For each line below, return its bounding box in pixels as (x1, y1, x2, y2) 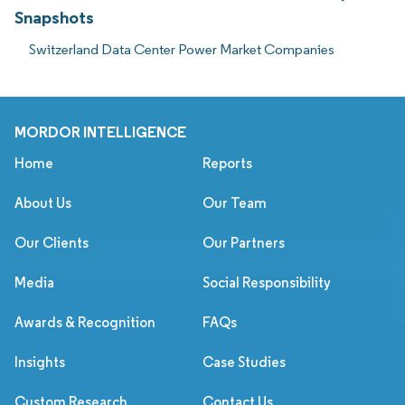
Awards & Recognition (14, 313, 155, 331)
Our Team (202, 193, 267, 212)
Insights (14, 353, 65, 371)
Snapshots (14, 5, 94, 28)
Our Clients (14, 233, 89, 251)
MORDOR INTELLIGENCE (14, 122, 186, 141)
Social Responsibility (202, 273, 331, 291)
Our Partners (202, 233, 285, 251)
